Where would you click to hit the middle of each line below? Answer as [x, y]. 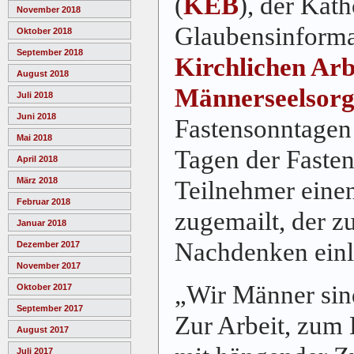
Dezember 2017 [48, 245]
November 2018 [49, 10]
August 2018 [43, 74]
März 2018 [37, 181]
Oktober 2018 [44, 31]
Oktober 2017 [44, 287]
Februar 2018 [43, 202]
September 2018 [50, 53]
